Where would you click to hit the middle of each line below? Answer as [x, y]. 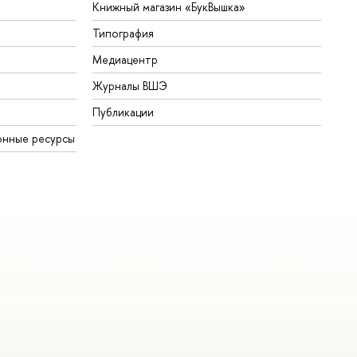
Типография [124, 33]
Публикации [124, 112]
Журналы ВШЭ [130, 86]
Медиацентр [126, 60]
